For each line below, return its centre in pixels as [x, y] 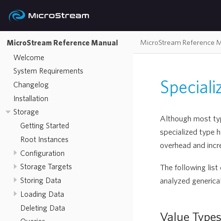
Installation [31, 98]
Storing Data [40, 180]
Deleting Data [42, 207]
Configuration [42, 153]
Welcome [29, 57]
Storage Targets [46, 166]
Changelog [31, 84]
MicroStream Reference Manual [62, 42]
